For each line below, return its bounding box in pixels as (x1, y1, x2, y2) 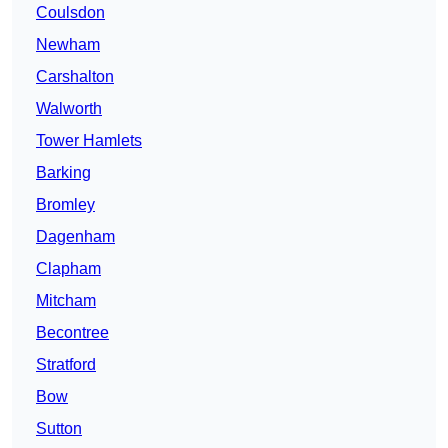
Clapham (36, 260, 101, 278)
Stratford (36, 356, 96, 374)
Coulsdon (36, 4, 105, 22)
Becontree (36, 324, 109, 342)
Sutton (36, 420, 82, 438)
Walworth (36, 100, 102, 118)
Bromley (36, 196, 95, 214)
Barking (36, 164, 91, 182)
